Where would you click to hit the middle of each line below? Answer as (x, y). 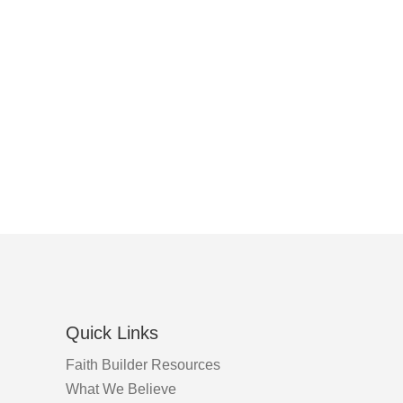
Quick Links (112, 333)
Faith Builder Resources (143, 365)
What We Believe (121, 390)
